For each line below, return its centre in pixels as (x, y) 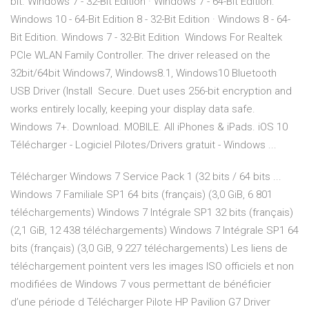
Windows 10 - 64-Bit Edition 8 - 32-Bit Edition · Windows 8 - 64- (150, 20)
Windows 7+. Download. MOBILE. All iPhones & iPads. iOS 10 (150, 127)
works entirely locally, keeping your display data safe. (133, 109)
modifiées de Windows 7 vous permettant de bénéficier (141, 285)
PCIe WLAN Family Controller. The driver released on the (140, 56)
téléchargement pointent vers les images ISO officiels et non (152, 267)
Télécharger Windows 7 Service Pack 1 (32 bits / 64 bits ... (146, 177)
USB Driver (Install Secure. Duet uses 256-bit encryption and (151, 91)
